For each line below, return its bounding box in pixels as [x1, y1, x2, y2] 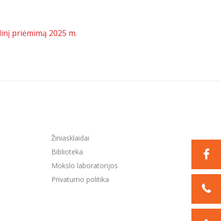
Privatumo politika [51, 175, 109, 184]
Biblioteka [51, 147, 83, 156]
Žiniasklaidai [51, 133, 89, 143]
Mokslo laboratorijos [51, 161, 118, 170]
